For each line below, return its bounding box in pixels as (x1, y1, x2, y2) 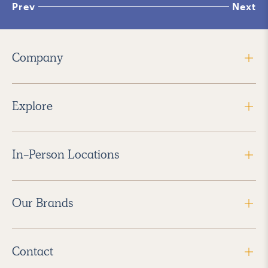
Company (12, 49, 63, 65)
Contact (12, 243, 53, 259)
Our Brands (12, 194, 73, 211)
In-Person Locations (12, 146, 119, 162)
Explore (12, 98, 53, 114)
